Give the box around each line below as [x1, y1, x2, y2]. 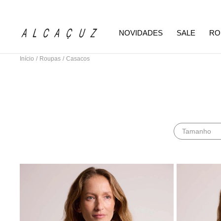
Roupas [39, 55, 61, 62]
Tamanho [182, 127, 211, 135]
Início [20, 55, 34, 62]
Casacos [66, 55, 90, 62]
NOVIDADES [119, 29, 163, 37]
